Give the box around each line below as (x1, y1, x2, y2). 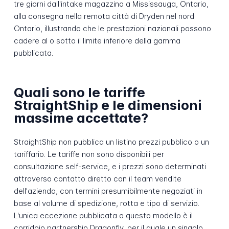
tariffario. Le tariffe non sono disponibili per (13, 149, 164, 159)
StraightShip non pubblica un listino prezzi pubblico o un (13, 137, 209, 147)
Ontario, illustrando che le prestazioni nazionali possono (13, 23, 211, 33)
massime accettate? (13, 110, 148, 126)
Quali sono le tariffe (13, 84, 145, 101)
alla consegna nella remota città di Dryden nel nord (13, 11, 194, 21)
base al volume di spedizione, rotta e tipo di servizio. (13, 198, 199, 209)
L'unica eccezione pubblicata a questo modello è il (13, 211, 193, 221)
